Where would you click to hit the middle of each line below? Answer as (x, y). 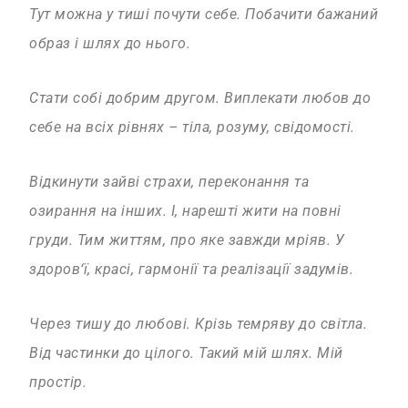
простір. (58, 382)
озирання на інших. (100, 211)
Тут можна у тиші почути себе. (138, 15)
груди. (53, 240)
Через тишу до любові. (112, 324)
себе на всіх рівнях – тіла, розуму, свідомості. (192, 127)
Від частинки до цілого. (114, 353)
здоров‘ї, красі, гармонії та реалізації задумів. (192, 270)
